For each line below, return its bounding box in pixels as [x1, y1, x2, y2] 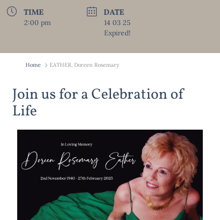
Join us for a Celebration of [12, 84, 185, 106]
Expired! [104, 28, 131, 38]
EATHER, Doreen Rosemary [50, 61, 119, 69]
